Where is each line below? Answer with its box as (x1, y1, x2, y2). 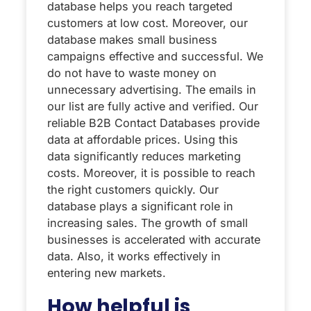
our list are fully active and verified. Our (47, 99, 258, 114)
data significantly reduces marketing (47, 149, 241, 164)
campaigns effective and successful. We (47, 49, 263, 64)
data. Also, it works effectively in (47, 249, 221, 264)
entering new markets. (47, 266, 166, 280)
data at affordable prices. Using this (47, 133, 238, 147)
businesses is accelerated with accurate (47, 233, 260, 247)
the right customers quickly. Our (47, 183, 219, 197)
